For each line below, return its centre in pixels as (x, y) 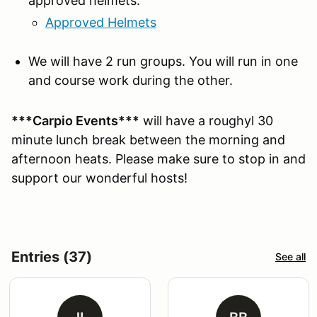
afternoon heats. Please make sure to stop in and (158, 158)
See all (290, 257)
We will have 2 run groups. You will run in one (163, 61)
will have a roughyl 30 (206, 120)
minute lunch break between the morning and (148, 139)
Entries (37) (52, 257)
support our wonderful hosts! (99, 178)
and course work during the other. (131, 80)
